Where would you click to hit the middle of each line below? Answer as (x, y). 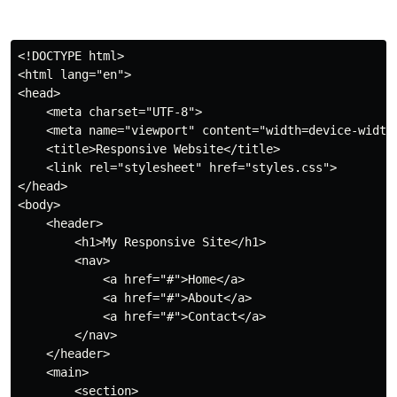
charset (113, 112)
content (227, 130)
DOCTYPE (57, 56)
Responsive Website (160, 149)
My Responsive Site (167, 242)
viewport (160, 130)
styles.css (287, 167)
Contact (213, 316)
